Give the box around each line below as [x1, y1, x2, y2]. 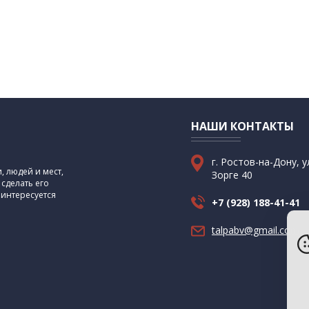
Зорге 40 [212, 168, 252, 182]
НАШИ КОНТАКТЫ [191, 119, 294, 134]
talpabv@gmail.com [212, 223, 299, 237]
